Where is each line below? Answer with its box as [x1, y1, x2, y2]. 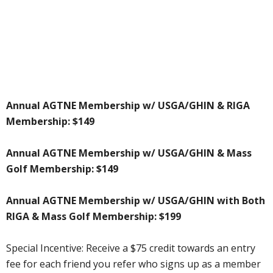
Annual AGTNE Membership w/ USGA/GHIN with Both [6, 194, 265, 208]
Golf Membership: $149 [6, 162, 118, 176]
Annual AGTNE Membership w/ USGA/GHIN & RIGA [6, 99, 250, 113]
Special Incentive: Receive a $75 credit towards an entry [6, 241, 255, 255]
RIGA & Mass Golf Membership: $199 [6, 210, 181, 224]
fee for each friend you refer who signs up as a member [6, 257, 261, 271]
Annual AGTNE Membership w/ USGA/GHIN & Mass [6, 146, 252, 160]
